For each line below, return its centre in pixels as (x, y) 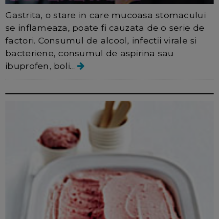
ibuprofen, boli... (42, 66)
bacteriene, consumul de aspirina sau (90, 53)
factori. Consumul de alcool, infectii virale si (101, 41)
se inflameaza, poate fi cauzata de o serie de (105, 28)
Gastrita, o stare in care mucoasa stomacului (106, 15)
